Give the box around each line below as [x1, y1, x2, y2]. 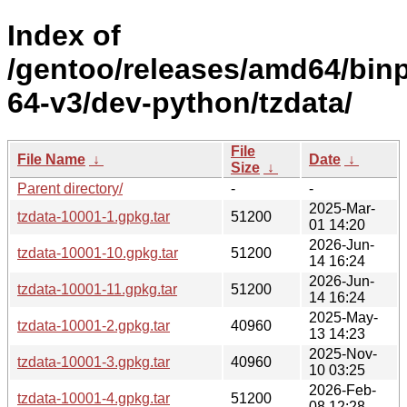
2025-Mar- [309, 200, 375, 216]
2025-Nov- [309, 345, 377, 362]
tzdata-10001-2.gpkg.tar [17, 317, 170, 333]
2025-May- [309, 309, 378, 325]
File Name [17, 151, 85, 167]
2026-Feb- [309, 382, 376, 398]
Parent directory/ [17, 180, 123, 196]
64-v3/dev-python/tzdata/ [7, 86, 352, 120]
